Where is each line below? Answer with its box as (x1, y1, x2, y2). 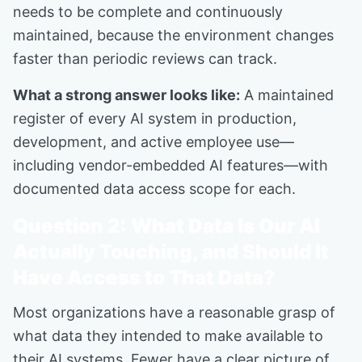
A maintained (240, 86, 334, 103)
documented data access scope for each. (13, 180, 296, 197)
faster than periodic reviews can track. (13, 50, 277, 67)
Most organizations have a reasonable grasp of (13, 304, 335, 321)
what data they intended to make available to (13, 327, 323, 344)
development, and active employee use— (13, 133, 294, 150)
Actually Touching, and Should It (13, 240, 329, 263)
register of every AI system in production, (13, 110, 297, 127)
